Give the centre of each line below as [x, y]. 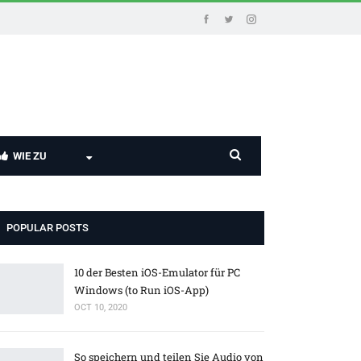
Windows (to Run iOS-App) [142, 290]
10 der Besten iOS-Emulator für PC [158, 272]
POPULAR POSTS [48, 227]
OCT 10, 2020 [101, 307]
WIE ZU [29, 156]
